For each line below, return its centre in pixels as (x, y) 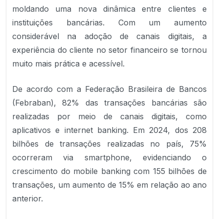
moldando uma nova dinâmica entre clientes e (109, 9)
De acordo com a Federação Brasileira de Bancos (109, 89)
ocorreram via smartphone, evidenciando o (109, 157)
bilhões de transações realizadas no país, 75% (109, 144)
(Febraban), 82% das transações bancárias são (109, 103)
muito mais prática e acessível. (68, 64)
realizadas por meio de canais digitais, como (109, 116)
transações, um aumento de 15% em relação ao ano (109, 185)
